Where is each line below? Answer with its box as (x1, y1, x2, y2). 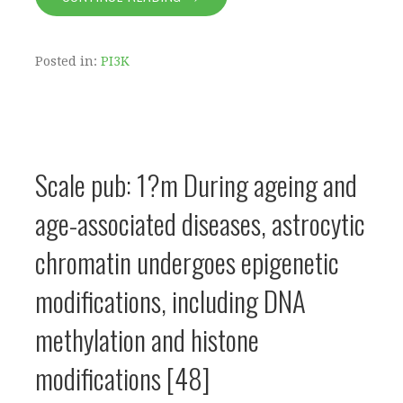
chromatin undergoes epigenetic (35, 240, 339, 282)
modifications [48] (35, 356, 210, 399)
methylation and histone (35, 318, 259, 360)
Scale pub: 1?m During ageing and (35, 163, 357, 205)
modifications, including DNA (35, 279, 306, 321)
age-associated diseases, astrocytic (35, 201, 365, 244)
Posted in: (35, 53, 101, 68)
